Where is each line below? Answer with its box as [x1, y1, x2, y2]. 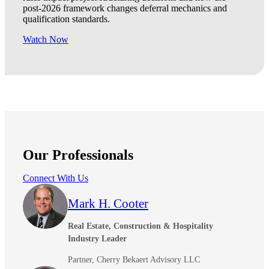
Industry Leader [68, 234, 127, 244]
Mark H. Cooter [68, 196, 148, 211]
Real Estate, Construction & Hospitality [68, 222, 213, 231]
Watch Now [23, 34, 68, 45]
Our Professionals [23, 147, 133, 163]
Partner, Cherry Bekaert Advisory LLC [68, 255, 200, 265]
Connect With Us [23, 173, 88, 184]
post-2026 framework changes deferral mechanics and [23, 3, 227, 14]
